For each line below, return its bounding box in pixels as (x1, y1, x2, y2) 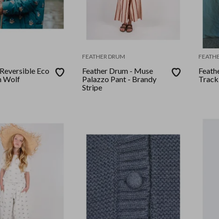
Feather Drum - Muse (82, 66, 153, 76)
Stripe (82, 83, 103, 92)
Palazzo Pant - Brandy (82, 74, 157, 84)
